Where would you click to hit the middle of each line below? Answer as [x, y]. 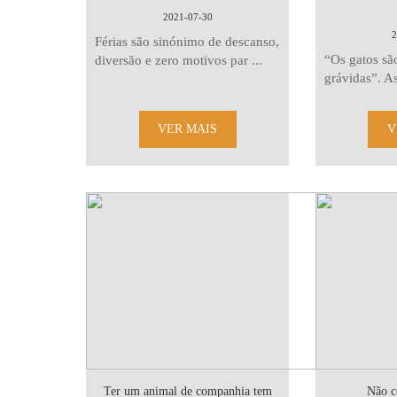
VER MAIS [188, 129]
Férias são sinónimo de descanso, [187, 42]
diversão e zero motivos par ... [179, 60]
